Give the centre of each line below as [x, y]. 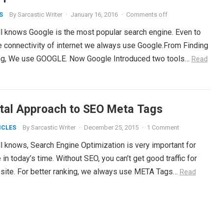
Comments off [147, 14]
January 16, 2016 [94, 14]
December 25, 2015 [111, 127]
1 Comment [163, 127]
